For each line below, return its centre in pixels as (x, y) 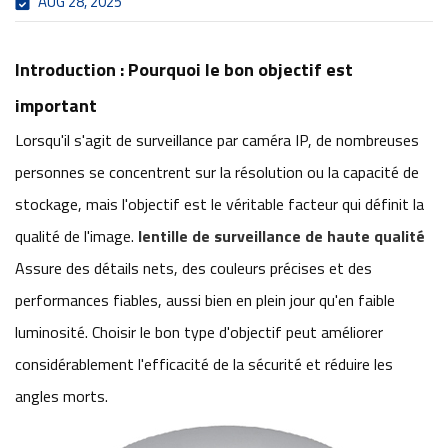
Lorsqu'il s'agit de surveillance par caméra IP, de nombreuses (217, 140)
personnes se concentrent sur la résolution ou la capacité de (217, 172)
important (56, 106)
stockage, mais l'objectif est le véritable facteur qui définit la (219, 204)
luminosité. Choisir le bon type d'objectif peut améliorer (199, 332)
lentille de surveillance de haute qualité (281, 236)
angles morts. (61, 396)
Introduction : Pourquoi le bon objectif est (184, 70)
